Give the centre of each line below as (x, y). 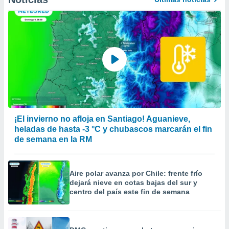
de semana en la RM (53, 139)
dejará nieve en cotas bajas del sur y (133, 182)
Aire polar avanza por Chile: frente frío (136, 173)
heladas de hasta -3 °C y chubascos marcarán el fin (113, 129)
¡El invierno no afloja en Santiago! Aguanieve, (102, 119)
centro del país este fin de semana (130, 192)
